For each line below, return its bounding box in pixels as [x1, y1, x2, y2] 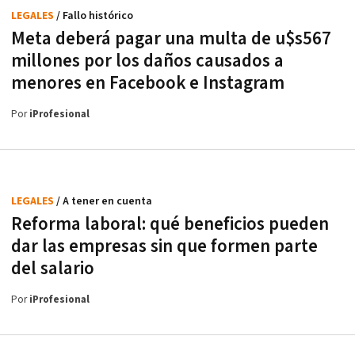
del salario [11, 256, 94, 281]
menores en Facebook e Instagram [11, 71, 284, 95]
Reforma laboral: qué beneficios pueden [11, 212, 329, 236]
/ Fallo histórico [56, 8, 133, 23]
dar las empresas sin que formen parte [11, 234, 318, 258]
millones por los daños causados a [11, 48, 284, 73]
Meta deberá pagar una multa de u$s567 [11, 26, 331, 51]
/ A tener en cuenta [56, 193, 152, 208]
